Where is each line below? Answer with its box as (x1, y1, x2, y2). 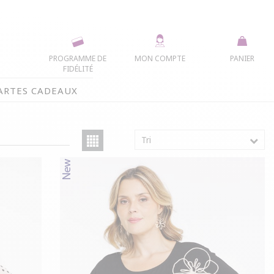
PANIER (229, 53, 254, 64)
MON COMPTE (134, 53, 185, 64)
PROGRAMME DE (49, 53, 107, 64)
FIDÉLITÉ (62, 63, 93, 74)
